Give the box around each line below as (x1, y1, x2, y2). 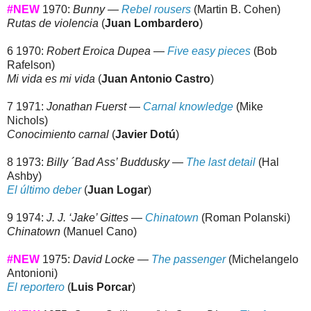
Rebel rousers (121, 3, 191, 16)
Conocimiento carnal (7, 128, 109, 141)
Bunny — (73, 3, 121, 16)
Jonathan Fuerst (47, 101, 126, 113)
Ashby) (7, 170, 42, 183)
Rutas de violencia (7, 17, 99, 30)
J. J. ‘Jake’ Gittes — (47, 212, 145, 224)
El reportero (7, 281, 65, 294)
